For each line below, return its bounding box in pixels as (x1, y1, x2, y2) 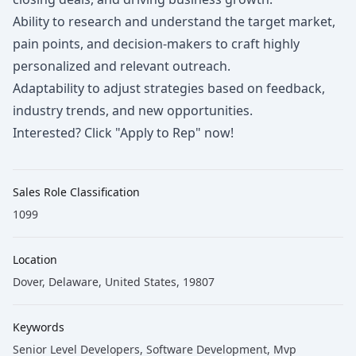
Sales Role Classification (13, 184, 140, 199)
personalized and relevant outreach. (13, 57, 230, 75)
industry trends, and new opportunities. (13, 102, 253, 119)
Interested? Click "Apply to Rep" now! (13, 124, 234, 141)
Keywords (13, 319, 64, 335)
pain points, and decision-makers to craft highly (13, 35, 300, 52)
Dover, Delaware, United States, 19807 (13, 274, 215, 289)
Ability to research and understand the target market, (13, 13, 335, 30)
